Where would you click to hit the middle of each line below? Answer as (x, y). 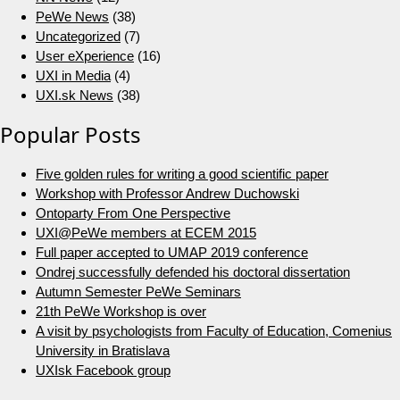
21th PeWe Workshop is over (121, 311)
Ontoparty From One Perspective (133, 213)
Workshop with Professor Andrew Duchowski (167, 193)
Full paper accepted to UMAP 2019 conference (172, 252)
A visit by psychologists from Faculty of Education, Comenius (214, 331)
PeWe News (72, 17)
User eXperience (85, 56)
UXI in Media (73, 75)
